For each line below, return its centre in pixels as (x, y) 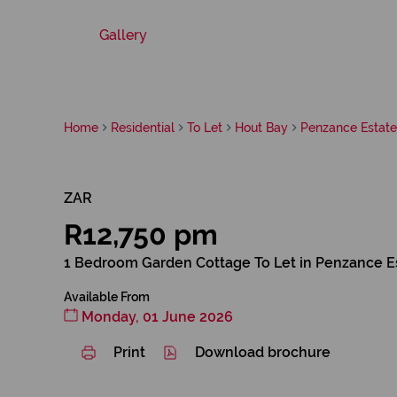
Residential (143, 127)
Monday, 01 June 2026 (156, 317)
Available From (107, 297)
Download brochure (263, 352)
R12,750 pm (141, 234)
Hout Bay (261, 127)
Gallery (123, 35)
